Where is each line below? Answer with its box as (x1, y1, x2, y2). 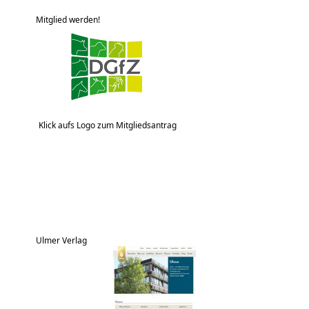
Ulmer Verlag (36, 234, 88, 246)
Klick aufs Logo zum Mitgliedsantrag (39, 119, 177, 131)
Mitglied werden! (36, 13, 101, 26)
